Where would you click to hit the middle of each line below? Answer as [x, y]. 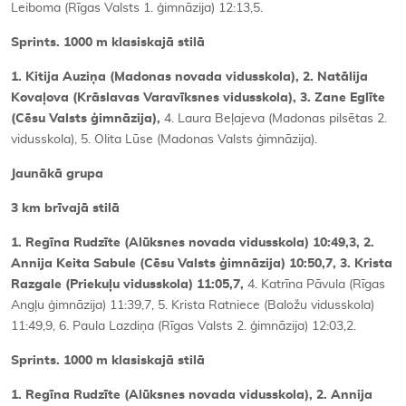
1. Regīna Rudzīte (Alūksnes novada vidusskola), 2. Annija [192, 395]
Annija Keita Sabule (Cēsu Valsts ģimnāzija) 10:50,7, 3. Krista [202, 263]
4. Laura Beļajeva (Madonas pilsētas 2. [275, 118]
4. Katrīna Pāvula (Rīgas [316, 284]
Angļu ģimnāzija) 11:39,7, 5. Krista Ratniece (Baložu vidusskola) [193, 305]
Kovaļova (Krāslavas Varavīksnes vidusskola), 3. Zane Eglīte [198, 97]
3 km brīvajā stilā [65, 208]
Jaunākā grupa [57, 174]
